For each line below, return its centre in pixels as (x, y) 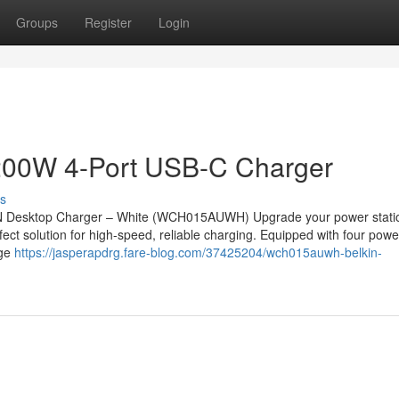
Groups (37, 22)
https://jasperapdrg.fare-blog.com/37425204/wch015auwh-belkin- (198, 252)
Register (108, 22)
